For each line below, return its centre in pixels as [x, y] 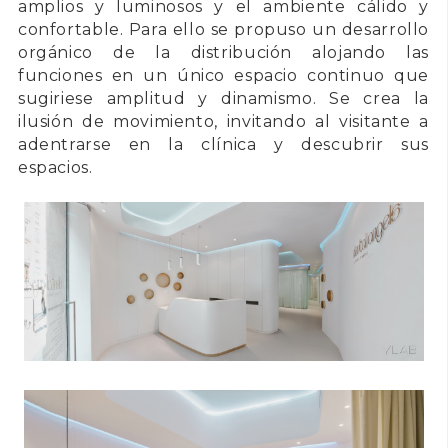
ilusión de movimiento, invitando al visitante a [223, 122]
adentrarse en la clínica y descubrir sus [223, 145]
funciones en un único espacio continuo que [223, 76]
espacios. [58, 168]
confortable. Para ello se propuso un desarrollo [223, 30]
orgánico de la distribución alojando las [223, 53]
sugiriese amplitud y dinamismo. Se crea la [223, 99]
